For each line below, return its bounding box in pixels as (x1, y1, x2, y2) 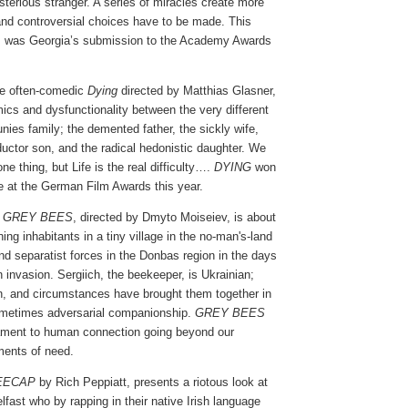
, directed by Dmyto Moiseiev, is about (73, 209, 276, 224)
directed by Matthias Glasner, (117, 83, 276, 97)
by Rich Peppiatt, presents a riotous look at (36, 374, 268, 389)
